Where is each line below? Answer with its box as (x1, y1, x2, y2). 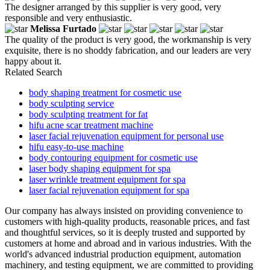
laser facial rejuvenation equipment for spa (29, 184, 189, 195)
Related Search (5, 66, 62, 77)
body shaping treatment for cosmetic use (29, 87, 181, 98)
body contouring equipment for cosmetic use (29, 152, 198, 163)
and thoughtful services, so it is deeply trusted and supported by (5, 227, 245, 237)
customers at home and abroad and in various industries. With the (5, 237, 251, 248)
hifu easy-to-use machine (29, 141, 124, 152)
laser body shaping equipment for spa (29, 163, 171, 174)
